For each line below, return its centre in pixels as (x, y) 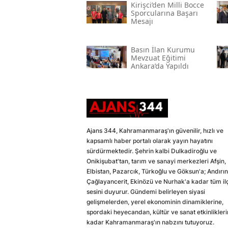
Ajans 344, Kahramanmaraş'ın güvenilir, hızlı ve (155, 131)
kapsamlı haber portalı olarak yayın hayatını (150, 141)
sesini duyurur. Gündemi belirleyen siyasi (146, 192)
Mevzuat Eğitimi (158, 58)
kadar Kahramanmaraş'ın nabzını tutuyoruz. (150, 222)
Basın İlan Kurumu (163, 50)
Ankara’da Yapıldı (160, 66)
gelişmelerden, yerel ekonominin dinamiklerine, (155, 202)
